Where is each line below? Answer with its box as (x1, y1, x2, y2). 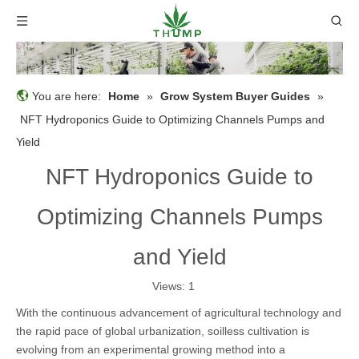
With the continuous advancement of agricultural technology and (16, 305, 341, 319)
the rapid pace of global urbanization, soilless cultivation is (16, 324, 309, 337)
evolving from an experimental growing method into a (16, 342, 285, 356)
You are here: (29, 89, 104, 103)
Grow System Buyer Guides (160, 89, 310, 103)
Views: (151, 279, 188, 292)
